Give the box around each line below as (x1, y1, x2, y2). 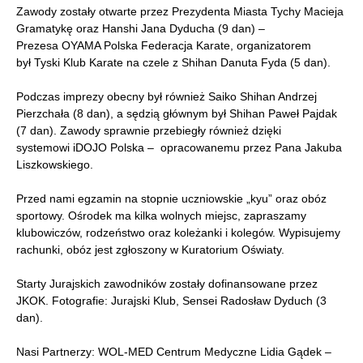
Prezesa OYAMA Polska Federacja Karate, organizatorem (16, 39, 311, 53)
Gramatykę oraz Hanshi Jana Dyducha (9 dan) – (16, 22, 265, 36)
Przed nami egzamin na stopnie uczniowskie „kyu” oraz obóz (16, 192, 327, 206)
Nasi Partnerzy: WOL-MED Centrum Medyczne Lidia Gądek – (16, 345, 331, 359)
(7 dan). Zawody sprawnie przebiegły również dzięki (16, 124, 281, 138)
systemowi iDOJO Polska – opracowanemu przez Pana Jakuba (16, 141, 342, 155)
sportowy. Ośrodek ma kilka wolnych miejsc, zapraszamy (16, 209, 306, 223)
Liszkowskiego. (16, 158, 93, 172)
